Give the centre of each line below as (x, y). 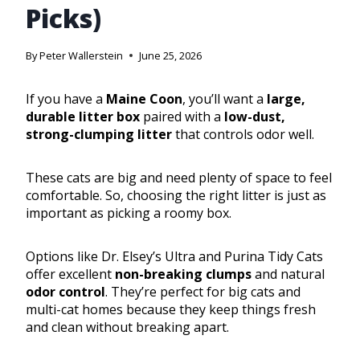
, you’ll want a (225, 99)
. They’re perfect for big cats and (203, 292)
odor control (65, 292)
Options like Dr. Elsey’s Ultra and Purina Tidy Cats (174, 257)
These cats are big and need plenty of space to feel (179, 178)
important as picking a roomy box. (129, 213)
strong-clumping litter (99, 135)
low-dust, (255, 117)
